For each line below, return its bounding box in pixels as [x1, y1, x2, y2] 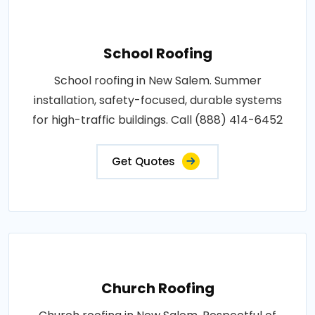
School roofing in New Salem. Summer [53, 72, 262, 89]
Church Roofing [101, 278, 214, 298]
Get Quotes [112, 153, 175, 169]
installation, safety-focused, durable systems [33, 91, 282, 108]
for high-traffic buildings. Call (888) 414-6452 [32, 111, 283, 128]
